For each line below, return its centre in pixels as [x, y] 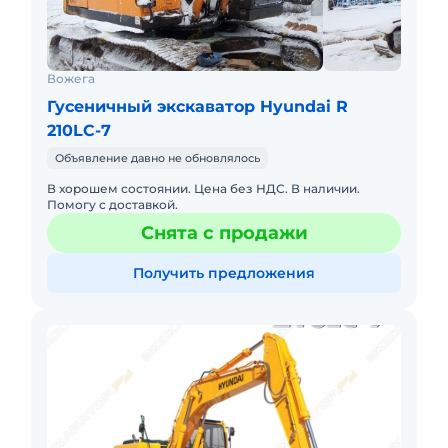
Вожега [71, 78]
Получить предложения [224, 273]
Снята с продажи [224, 233]
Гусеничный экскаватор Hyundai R [197, 106]
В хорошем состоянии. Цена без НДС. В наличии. [203, 188]
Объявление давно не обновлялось [157, 158]
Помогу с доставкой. [112, 204]
